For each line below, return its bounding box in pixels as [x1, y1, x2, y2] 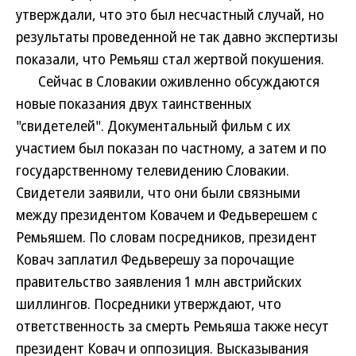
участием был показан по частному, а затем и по [16, 138, 327, 157]
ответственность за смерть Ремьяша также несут [16, 316, 329, 335]
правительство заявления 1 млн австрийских [16, 272, 302, 291]
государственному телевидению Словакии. [16, 161, 289, 180]
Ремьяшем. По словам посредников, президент [16, 227, 317, 246]
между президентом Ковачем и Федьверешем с [16, 205, 318, 224]
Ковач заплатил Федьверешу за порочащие [16, 250, 294, 269]
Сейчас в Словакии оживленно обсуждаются [16, 72, 319, 91]
